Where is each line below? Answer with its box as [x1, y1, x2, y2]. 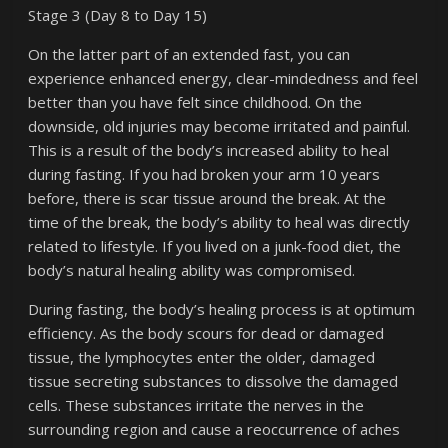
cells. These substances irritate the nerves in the [28, 395, 365, 415]
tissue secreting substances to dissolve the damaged [28, 371, 399, 391]
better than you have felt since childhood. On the [28, 92, 363, 112]
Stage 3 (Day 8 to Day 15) [28, 5, 208, 25]
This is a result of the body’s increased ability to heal [28, 140, 390, 160]
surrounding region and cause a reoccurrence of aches [28, 419, 401, 439]
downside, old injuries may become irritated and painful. [28, 116, 411, 136]
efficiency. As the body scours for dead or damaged [28, 323, 385, 343]
